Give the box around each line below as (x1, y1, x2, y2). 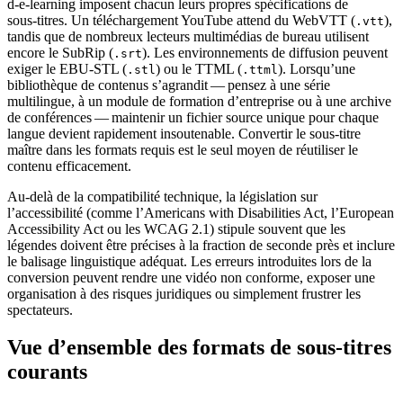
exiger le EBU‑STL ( (7, 60, 127, 76)
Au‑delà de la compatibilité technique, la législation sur (7, 188, 318, 204)
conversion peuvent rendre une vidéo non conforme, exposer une (7, 269, 375, 285)
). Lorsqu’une (278, 60, 355, 76)
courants (7, 360, 87, 384)
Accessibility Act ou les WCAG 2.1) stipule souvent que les (7, 220, 345, 237)
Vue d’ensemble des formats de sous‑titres (7, 336, 391, 360)
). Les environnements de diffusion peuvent (142, 44, 388, 60)
